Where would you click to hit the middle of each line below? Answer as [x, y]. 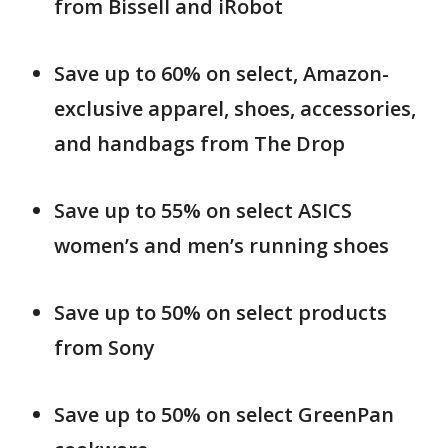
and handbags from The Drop [199, 144]
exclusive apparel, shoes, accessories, [235, 109]
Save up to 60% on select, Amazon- [221, 74]
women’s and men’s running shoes [221, 246]
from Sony [104, 348]
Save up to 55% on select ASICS [203, 211]
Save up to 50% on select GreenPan [224, 415]
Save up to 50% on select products [220, 313]
